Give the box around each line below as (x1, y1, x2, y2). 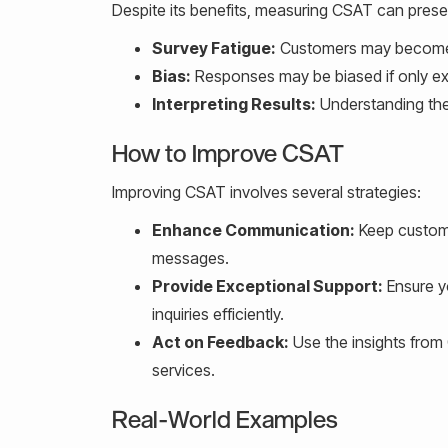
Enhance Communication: (152, 219, 355, 240)
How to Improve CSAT (112, 137, 344, 167)
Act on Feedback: (152, 331, 289, 352)
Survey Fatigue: (152, 37, 276, 58)
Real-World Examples (112, 403, 338, 433)
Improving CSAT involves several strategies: (112, 181, 421, 202)
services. (152, 359, 215, 380)
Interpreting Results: (152, 93, 316, 114)
